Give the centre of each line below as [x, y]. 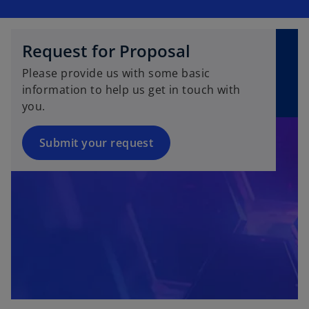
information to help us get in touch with [131, 90]
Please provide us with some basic [116, 73]
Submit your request [97, 143]
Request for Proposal [106, 51]
